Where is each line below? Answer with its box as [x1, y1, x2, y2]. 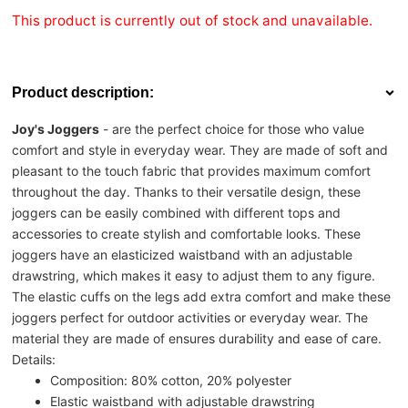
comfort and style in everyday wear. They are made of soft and [12, 141, 389, 158]
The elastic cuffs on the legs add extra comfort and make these [12, 288, 392, 304]
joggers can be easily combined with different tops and [12, 204, 342, 220]
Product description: [12, 84, 155, 100]
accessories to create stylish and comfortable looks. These [12, 225, 362, 241]
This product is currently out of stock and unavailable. [12, 11, 373, 29]
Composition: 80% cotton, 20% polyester [50, 372, 292, 388]
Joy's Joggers [12, 120, 100, 137]
